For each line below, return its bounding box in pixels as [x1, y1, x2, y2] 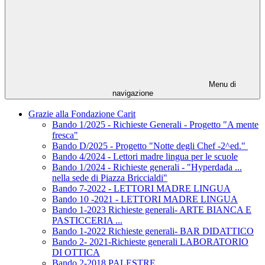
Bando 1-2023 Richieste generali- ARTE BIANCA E [52, 205, 251, 215]
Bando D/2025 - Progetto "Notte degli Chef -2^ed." [52, 141, 248, 151]
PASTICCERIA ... [52, 215, 122, 226]
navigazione [112, 89, 153, 98]
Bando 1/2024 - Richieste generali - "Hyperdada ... [52, 162, 242, 173]
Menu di [206, 80, 236, 89]
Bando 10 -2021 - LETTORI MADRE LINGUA [52, 194, 238, 205]
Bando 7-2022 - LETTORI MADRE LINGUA [52, 183, 231, 194]
